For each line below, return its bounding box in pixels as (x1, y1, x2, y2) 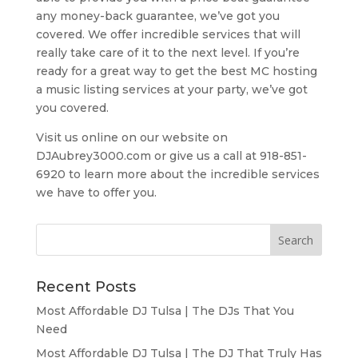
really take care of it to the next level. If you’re (35, 46, 300, 61)
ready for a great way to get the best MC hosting (35, 64, 317, 79)
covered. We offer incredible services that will (35, 27, 300, 42)
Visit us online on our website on (35, 130, 228, 145)
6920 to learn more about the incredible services (35, 167, 320, 182)
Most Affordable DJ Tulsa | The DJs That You (35, 304, 294, 319)
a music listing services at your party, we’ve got (35, 82, 308, 97)
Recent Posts (35, 278, 136, 296)
